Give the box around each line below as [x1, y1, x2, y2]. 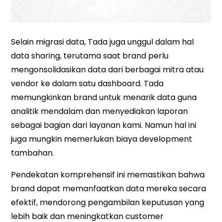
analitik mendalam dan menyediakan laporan [11, 105, 188, 117]
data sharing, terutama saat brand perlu [11, 50, 169, 61]
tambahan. [11, 147, 55, 159]
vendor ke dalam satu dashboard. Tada [11, 77, 164, 89]
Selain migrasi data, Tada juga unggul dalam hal [11, 36, 194, 48]
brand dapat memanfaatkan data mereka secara [11, 182, 207, 194]
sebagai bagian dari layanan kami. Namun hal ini [11, 119, 197, 131]
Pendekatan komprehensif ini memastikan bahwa [11, 168, 205, 180]
